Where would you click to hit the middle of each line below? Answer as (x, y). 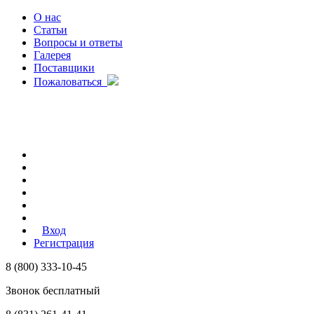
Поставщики (64, 68)
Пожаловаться (70, 82)
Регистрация (64, 243)
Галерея (52, 55)
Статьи (50, 30)
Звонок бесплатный (53, 291)
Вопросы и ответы (78, 42)
